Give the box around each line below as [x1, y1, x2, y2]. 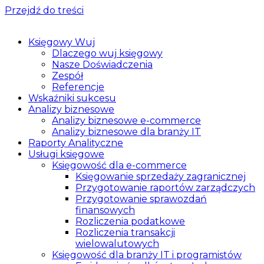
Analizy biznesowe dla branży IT [52, 126, 201, 137]
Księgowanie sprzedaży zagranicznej [75, 171, 246, 182]
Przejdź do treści [5, 5, 84, 16]
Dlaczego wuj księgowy [52, 48, 163, 59]
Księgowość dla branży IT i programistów [52, 249, 242, 260]
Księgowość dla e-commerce [52, 160, 187, 171]
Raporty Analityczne [28, 137, 123, 148]
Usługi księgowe [28, 148, 104, 160]
